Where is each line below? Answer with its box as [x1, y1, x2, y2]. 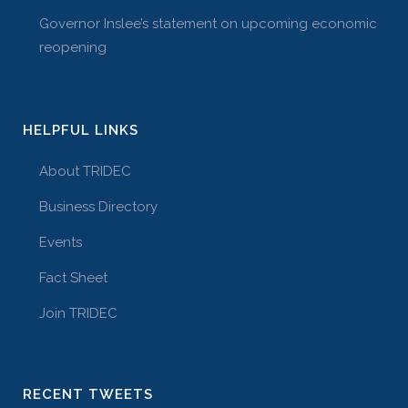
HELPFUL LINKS [23, 122, 138, 138]
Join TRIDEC [39, 305, 117, 321]
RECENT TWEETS [23, 386, 153, 403]
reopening [39, 39, 107, 56]
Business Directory [39, 199, 158, 215]
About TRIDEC [39, 163, 131, 179]
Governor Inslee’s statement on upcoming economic [39, 15, 377, 32]
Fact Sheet [39, 270, 107, 286]
